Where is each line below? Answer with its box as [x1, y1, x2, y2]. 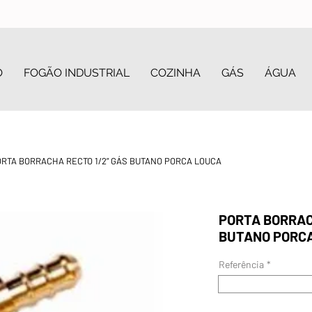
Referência [219, 258, 264, 270]
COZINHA [150, 66, 201, 79]
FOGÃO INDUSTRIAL [24, 66, 130, 79]
